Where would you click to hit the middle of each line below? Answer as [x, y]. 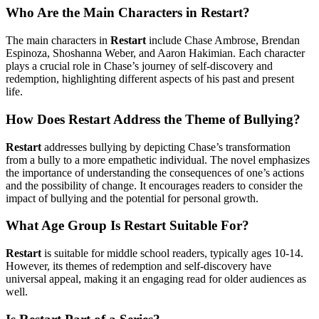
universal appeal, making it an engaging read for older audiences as [156, 278]
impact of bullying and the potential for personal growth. [132, 198]
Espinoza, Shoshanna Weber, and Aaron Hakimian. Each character [155, 53]
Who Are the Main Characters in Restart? [128, 13]
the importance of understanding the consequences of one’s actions [155, 172]
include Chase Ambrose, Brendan [223, 41]
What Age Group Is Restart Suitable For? [127, 226]
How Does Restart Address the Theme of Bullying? [153, 119]
